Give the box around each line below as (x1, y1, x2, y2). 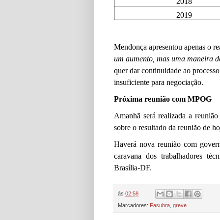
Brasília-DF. (114, 163, 152, 172)
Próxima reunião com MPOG (114, 94, 212, 103)
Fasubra (150, 202, 170, 209)
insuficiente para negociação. (114, 78, 203, 86)
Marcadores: (118, 202, 150, 209)
